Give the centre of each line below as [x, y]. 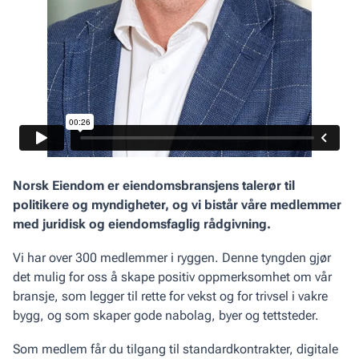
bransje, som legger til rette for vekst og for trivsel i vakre [170, 296]
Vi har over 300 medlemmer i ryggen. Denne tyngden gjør [172, 258]
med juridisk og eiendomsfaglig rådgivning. [143, 224]
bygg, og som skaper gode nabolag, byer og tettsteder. [166, 315]
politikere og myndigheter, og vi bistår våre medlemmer [177, 205]
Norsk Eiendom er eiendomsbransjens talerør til [154, 186]
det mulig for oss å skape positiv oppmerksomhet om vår [172, 277]
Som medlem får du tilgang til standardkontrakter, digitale [175, 349]
